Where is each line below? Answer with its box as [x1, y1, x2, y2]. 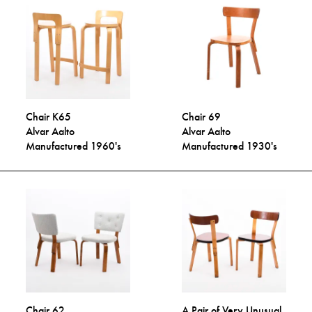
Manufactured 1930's [182, 139, 278, 153]
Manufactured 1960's [26, 139, 122, 153]
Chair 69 [182, 110, 221, 124]
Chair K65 [26, 110, 72, 124]
